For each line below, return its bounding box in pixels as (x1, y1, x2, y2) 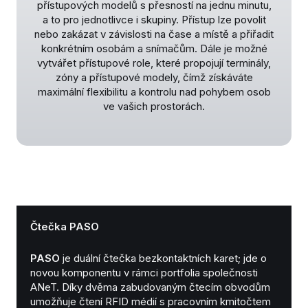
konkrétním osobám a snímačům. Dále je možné (41, 42, 267, 56)
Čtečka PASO (30, 219, 99, 233)
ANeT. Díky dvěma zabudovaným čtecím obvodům (30, 280, 270, 294)
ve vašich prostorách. (103, 100, 205, 113)
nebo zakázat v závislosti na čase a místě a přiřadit (34, 27, 274, 41)
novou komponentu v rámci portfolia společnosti (30, 266, 258, 280)
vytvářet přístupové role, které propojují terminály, (37, 56, 271, 70)
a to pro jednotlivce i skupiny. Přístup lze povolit (42, 13, 266, 27)
